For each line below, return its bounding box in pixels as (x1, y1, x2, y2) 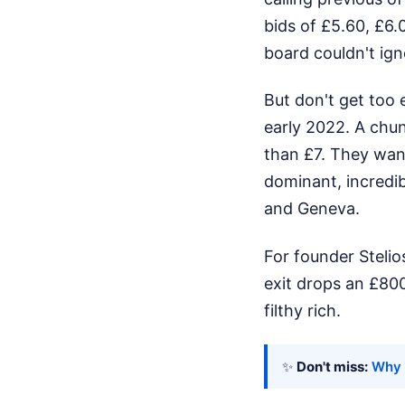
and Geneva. (264, 199, 360, 218)
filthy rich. (264, 300, 341, 320)
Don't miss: (297, 358, 368, 375)
